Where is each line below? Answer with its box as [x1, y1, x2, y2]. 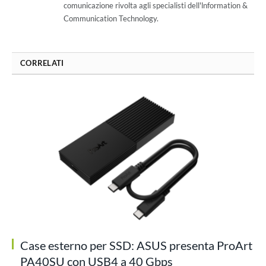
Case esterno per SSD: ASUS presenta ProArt [20, 237, 252, 252]
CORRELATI [20, 58, 64, 68]
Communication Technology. [64, 14, 159, 24]
